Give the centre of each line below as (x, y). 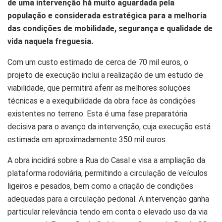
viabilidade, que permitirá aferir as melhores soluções (99, 88)
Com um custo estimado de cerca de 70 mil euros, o (98, 62)
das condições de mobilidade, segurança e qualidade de (110, 29)
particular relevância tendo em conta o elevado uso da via (108, 212)
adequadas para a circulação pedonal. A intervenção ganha (108, 199)
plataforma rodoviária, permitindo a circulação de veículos (108, 173)
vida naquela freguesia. (50, 42)
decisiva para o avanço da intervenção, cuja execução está (109, 127)
